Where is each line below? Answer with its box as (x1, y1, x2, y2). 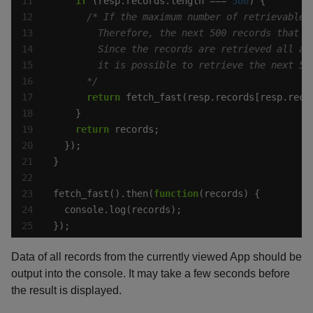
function (154, 188, 198, 200)
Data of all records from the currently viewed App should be (11, 251, 302, 263)
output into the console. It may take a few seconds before (11, 268, 290, 280)
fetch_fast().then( (53, 188, 154, 200)
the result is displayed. (11, 284, 122, 297)
